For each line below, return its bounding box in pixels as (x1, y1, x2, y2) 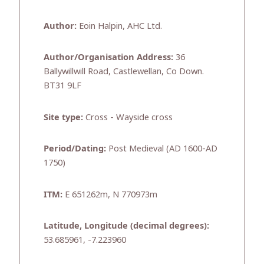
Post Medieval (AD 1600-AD (106, 142, 217, 154)
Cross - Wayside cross (83, 110, 173, 123)
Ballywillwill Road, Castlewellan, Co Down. (44, 65, 204, 77)
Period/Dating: (44, 142, 106, 154)
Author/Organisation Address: (44, 51, 173, 63)
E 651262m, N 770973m (62, 187, 157, 200)
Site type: (44, 110, 83, 123)
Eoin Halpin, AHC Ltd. (77, 19, 162, 31)
